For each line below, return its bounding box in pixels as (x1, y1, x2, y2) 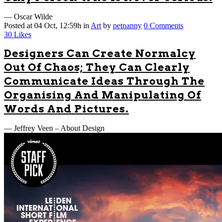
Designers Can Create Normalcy (4, 47, 196, 59)
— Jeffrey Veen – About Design (4, 123, 105, 132)
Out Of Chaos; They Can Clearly (4, 60, 190, 73)
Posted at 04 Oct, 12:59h (4, 21, 81, 30)
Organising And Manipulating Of (4, 88, 201, 101)
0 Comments (144, 21, 183, 30)
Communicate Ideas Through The (4, 74, 205, 87)
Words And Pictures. (4, 102, 129, 115)
